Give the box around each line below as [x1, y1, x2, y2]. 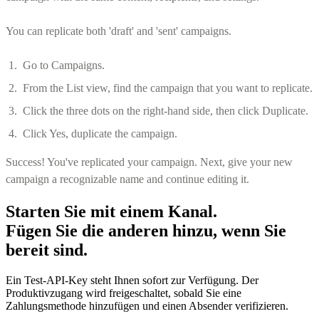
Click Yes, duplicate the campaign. [23, 127, 177, 140]
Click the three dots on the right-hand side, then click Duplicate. [23, 104, 308, 117]
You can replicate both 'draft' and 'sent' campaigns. [6, 24, 231, 37]
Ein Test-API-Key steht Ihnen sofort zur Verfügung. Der [6, 273, 258, 286]
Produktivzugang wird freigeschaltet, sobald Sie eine [6, 286, 241, 299]
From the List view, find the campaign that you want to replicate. [23, 81, 313, 94]
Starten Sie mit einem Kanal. [6, 202, 217, 221]
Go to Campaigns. [23, 58, 105, 71]
